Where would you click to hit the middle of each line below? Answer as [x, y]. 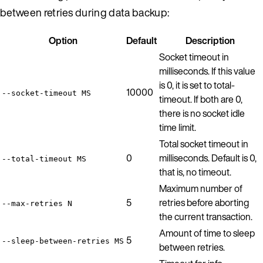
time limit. [178, 127]
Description [210, 40]
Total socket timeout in [204, 144]
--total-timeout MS [44, 159]
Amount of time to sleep [207, 233]
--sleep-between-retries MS [63, 241]
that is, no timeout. [195, 172]
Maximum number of [201, 188]
